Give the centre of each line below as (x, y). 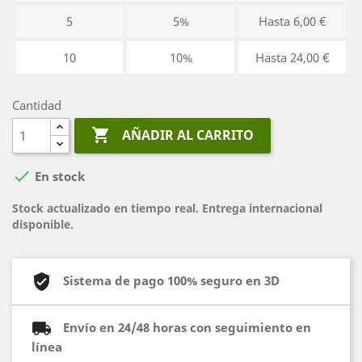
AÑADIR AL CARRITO (188, 135)
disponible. (43, 224)
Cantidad (37, 105)
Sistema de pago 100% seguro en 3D (171, 280)
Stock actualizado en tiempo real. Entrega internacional (167, 208)
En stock (58, 177)
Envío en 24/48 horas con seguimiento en (187, 327)
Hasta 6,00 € (292, 21)
